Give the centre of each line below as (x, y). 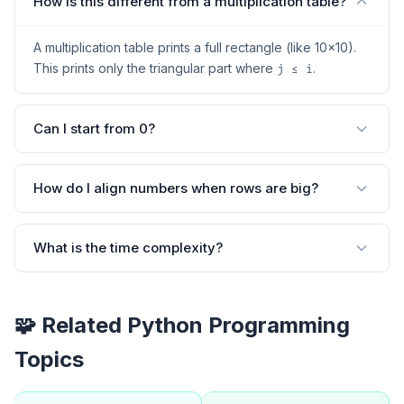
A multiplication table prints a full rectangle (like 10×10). (195, 47)
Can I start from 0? (94, 129)
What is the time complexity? (128, 248)
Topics (49, 359)
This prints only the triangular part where (155, 68)
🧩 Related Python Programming (182, 325)
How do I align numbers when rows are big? (176, 188)
